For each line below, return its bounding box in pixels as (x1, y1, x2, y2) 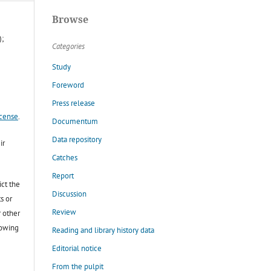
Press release (52, 97, 95, 108)
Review (52, 206, 76, 217)
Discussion (52, 188, 87, 199)
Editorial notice (52, 243, 102, 253)
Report (52, 170, 74, 181)
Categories (52, 41, 85, 51)
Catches (52, 152, 77, 163)
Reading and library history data (52, 224, 154, 235)
